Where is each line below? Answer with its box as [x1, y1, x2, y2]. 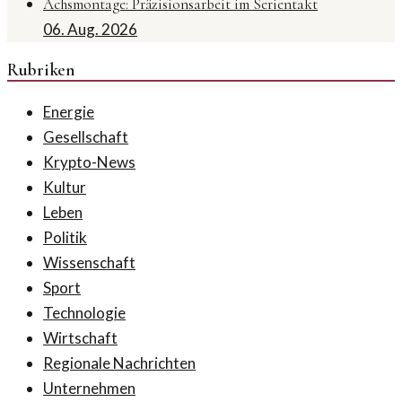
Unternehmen [43, 378, 135, 398]
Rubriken [7, 58, 75, 81]
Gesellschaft [43, 127, 128, 146]
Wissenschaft [43, 252, 135, 272]
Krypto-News [43, 152, 135, 171]
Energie [43, 101, 94, 121]
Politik [43, 227, 87, 247]
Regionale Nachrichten [43, 353, 196, 372]
